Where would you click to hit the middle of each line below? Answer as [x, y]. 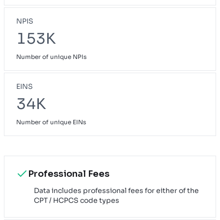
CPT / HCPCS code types [77, 200]
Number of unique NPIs [51, 56]
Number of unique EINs [51, 122]
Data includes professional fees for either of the [116, 190]
